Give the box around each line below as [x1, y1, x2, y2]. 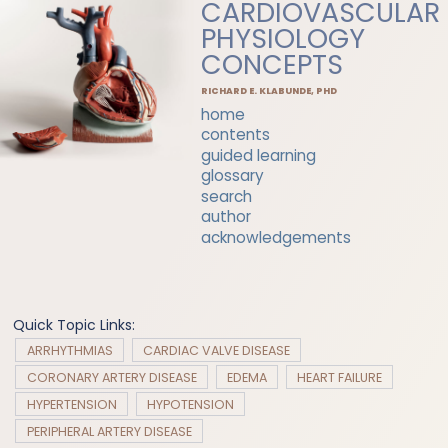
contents [201, 124, 271, 146]
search [201, 185, 253, 207]
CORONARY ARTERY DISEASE [26, 368, 197, 386]
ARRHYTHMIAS [26, 341, 113, 359]
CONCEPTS [201, 46, 344, 83]
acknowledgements [201, 226, 352, 248]
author [201, 206, 252, 228]
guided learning [201, 144, 317, 166]
